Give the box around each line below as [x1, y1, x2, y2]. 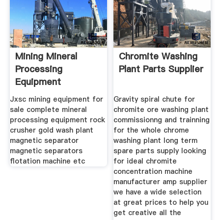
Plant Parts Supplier [119, 63, 204, 76]
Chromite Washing [119, 50, 198, 63]
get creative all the [113, 207, 182, 218]
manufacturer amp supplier [113, 176, 208, 187]
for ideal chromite [113, 156, 177, 166]
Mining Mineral [15, 50, 77, 63]
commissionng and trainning [113, 114, 210, 125]
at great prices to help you [113, 197, 209, 207]
